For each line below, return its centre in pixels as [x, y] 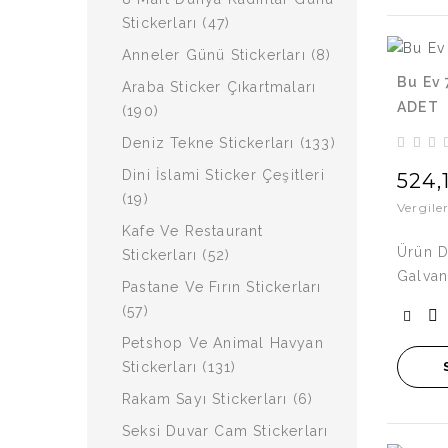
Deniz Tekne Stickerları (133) [229, 143]
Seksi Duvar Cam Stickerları [225, 431]
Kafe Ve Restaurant [193, 231]
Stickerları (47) [176, 23]
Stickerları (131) [179, 367]
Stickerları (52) [176, 255]
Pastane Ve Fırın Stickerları [222, 287]
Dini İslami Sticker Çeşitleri [223, 175]
